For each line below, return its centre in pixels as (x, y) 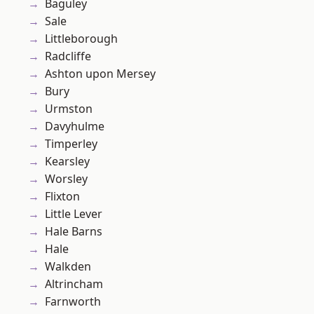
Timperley (71, 144)
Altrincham (74, 284)
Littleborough (81, 39)
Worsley (66, 179)
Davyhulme (75, 127)
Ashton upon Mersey (100, 74)
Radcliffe (68, 56)
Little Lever (74, 214)
